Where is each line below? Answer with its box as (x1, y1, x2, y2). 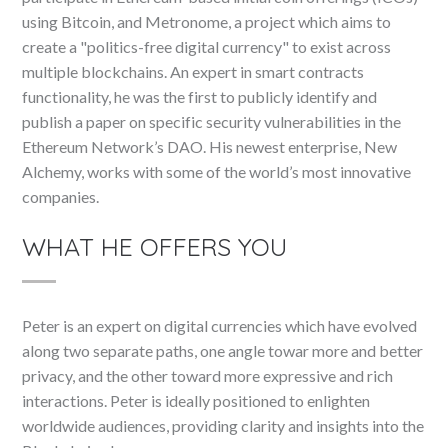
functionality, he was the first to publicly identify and (22, 87, 378, 107)
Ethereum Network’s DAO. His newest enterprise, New (22, 137, 398, 157)
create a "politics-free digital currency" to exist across (22, 37, 392, 57)
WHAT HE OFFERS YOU (22, 231, 288, 263)
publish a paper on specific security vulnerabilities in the (22, 112, 402, 132)
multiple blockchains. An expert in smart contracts (22, 62, 365, 82)
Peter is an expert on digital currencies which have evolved (22, 316, 418, 336)
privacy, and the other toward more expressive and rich (22, 366, 394, 386)
